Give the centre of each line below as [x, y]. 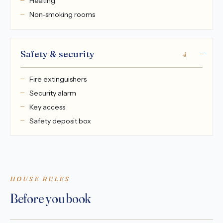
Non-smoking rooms [62, 15]
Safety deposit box [60, 121]
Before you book [51, 198]
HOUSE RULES [40, 179]
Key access [47, 107]
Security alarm [53, 93]
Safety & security [57, 54]
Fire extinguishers [58, 79]
